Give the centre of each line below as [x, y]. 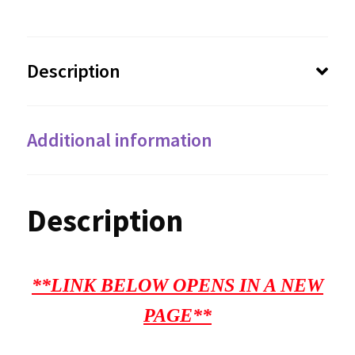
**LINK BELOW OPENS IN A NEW [177, 285]
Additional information [119, 140]
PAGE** [177, 315]
